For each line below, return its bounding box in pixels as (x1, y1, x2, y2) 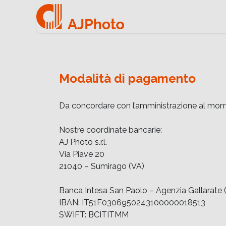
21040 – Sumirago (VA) (59, 161, 144, 171)
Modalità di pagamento (59, 71, 196, 86)
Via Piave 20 (59, 149, 104, 159)
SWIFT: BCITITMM (59, 210, 129, 219)
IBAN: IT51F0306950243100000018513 (59, 198, 205, 207)
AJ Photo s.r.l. (59, 137, 107, 147)
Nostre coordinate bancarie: (59, 125, 162, 135)
